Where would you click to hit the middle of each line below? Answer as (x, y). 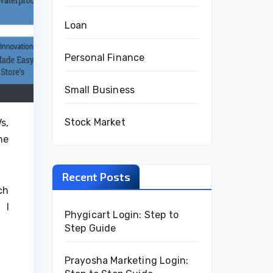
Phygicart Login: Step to (122, 215)
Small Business (100, 90)
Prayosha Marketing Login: (126, 261)
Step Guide (90, 228)
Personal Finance (105, 58)
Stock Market (95, 122)
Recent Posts (96, 177)
